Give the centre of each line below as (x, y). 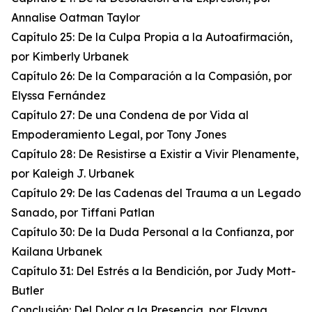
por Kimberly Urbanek (70, 57)
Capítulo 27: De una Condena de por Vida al (130, 115)
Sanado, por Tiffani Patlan (83, 213)
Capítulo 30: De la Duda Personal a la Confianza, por (153, 232)
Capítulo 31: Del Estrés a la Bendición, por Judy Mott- (154, 271)
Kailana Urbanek (57, 252)
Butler (28, 291)
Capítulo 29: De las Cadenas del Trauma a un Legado (156, 193)
